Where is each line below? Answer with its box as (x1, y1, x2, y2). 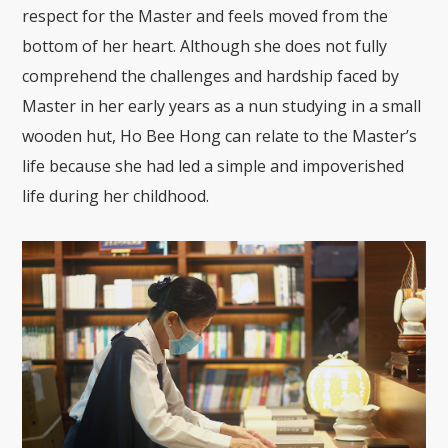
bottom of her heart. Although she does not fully (22, 34, 388, 57)
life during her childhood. (22, 184, 210, 207)
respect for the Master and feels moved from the (22, 4, 389, 27)
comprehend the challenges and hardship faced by (22, 64, 400, 87)
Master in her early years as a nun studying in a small (22, 94, 422, 117)
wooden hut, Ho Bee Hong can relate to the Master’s (22, 124, 418, 147)
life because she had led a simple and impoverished (22, 154, 405, 177)
